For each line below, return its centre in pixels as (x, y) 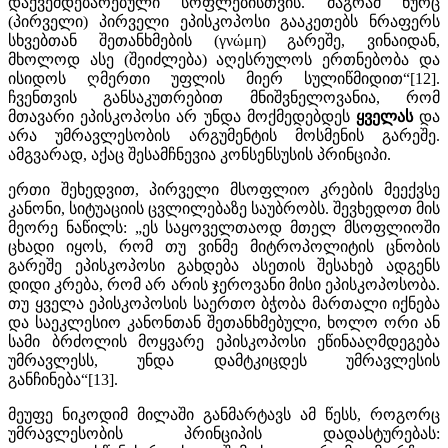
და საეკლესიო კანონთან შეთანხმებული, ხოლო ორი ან (224, 322)
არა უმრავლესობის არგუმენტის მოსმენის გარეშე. (224, 135)
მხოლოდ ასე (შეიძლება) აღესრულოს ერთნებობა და (224, 59)
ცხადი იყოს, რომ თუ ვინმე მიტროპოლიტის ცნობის (224, 246)
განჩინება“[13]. (63, 379)
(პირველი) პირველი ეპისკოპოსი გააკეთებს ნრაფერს (224, 21)
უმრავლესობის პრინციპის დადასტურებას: (224, 433)
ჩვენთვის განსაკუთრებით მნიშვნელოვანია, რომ (224, 97)
